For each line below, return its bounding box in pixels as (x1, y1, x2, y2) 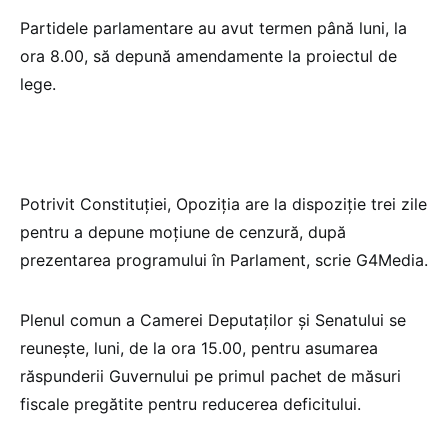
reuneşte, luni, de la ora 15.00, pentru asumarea (20, 338, 378, 359)
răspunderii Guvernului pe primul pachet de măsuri (20, 366, 401, 387)
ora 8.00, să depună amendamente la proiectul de (20, 46, 397, 67)
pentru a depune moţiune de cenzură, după (20, 222, 346, 243)
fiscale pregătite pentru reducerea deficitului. (20, 394, 361, 415)
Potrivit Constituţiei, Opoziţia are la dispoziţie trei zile (20, 194, 427, 215)
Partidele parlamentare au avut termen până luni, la (20, 18, 407, 39)
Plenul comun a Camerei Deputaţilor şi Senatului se (20, 310, 406, 331)
